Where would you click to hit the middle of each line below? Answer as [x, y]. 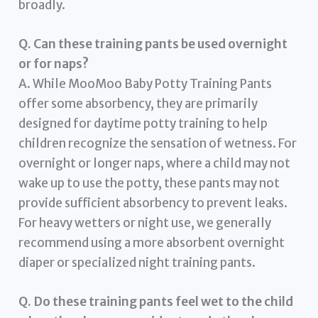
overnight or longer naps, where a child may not [155, 163]
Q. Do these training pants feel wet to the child [156, 301]
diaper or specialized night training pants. [137, 262]
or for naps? [54, 64]
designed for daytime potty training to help [143, 123]
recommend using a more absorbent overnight [152, 242]
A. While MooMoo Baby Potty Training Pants [146, 83]
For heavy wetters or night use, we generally [145, 223]
